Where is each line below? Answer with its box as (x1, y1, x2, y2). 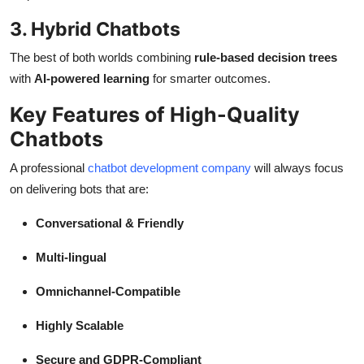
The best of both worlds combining (10, 50, 194, 65)
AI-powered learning (34, 71, 149, 86)
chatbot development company (84, 161, 251, 175)
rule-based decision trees (194, 50, 337, 65)
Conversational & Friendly (36, 216, 184, 231)
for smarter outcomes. (149, 71, 271, 86)
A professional (10, 161, 84, 175)
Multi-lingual (36, 250, 106, 265)
